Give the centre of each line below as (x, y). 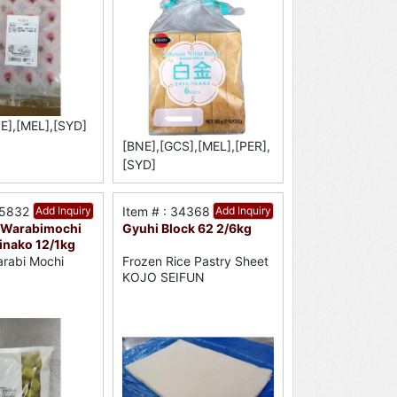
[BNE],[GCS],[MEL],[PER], (196, 146)
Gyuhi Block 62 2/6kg (187, 229)
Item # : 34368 (166, 212)
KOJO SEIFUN (163, 276)
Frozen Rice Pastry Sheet (195, 261)
